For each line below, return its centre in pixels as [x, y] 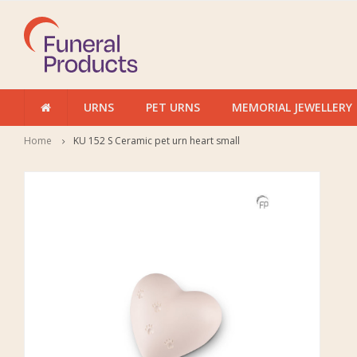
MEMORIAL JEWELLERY [292, 107]
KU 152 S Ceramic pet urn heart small [157, 141]
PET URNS [173, 107]
